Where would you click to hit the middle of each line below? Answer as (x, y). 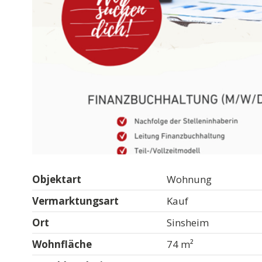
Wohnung (189, 179)
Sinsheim (187, 222)
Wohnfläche (62, 244)
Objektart (57, 179)
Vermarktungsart (76, 201)
